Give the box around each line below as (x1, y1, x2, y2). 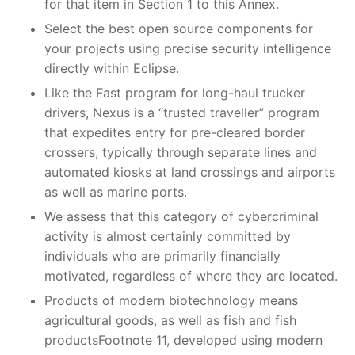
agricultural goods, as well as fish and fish (44, 311, 296, 328)
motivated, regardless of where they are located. (44, 267, 338, 284)
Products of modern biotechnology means (44, 292, 298, 308)
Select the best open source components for (44, 20, 313, 36)
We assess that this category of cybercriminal (44, 208, 319, 224)
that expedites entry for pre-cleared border (44, 124, 305, 140)
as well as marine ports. (44, 183, 187, 200)
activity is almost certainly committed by (44, 227, 291, 244)
